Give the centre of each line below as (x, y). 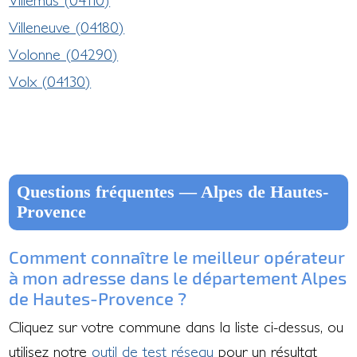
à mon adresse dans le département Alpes (178, 277)
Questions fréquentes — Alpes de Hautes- (173, 192)
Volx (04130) (50, 81)
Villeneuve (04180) (67, 27)
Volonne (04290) (64, 54)
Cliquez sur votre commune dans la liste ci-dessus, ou (177, 326)
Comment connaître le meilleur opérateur (177, 256)
